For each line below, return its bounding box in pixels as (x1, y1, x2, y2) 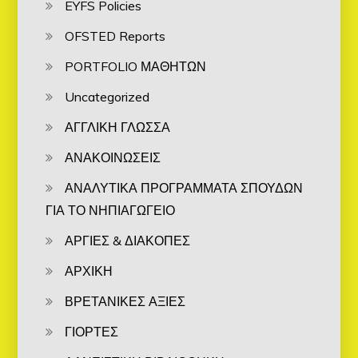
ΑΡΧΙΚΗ (65, 262, 113, 279)
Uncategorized (65, 88, 150, 105)
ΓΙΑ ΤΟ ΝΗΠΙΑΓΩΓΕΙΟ (46, 201, 176, 218)
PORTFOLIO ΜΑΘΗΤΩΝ (65, 58, 207, 74)
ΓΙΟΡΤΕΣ (65, 323, 119, 340)
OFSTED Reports (65, 27, 166, 44)
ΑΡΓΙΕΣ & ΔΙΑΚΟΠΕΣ (65, 232, 191, 249)
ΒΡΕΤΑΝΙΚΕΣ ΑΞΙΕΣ (65, 292, 186, 309)
